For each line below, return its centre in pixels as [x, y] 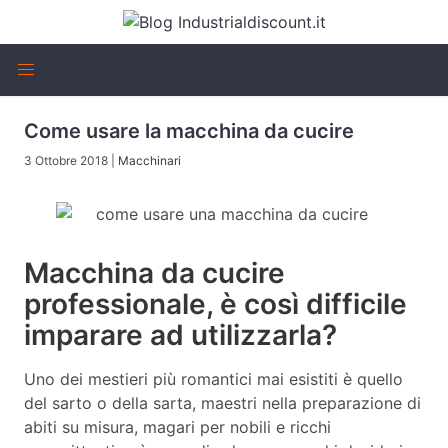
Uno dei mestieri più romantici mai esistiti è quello [213, 378]
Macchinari [149, 160]
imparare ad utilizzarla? [180, 335]
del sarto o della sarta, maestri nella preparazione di [222, 402]
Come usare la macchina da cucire [189, 131]
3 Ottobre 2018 [66, 160]
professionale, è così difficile [215, 304]
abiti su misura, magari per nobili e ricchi [177, 426]
